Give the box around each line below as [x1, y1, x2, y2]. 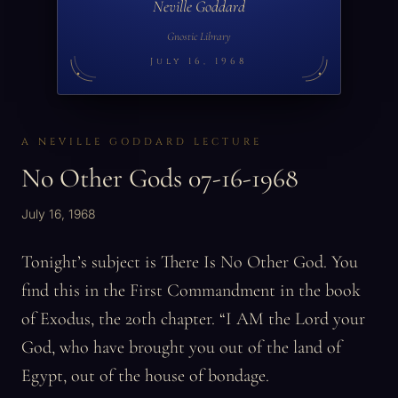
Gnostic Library [167, 29, 231, 44]
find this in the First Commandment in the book [21, 280, 361, 301]
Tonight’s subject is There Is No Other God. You [21, 251, 358, 273]
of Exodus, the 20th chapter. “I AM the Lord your [21, 308, 365, 330]
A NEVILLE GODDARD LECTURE [21, 135, 262, 148]
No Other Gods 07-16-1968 [21, 162, 298, 195]
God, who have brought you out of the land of [21, 337, 341, 358]
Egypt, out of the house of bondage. [21, 365, 269, 386]
